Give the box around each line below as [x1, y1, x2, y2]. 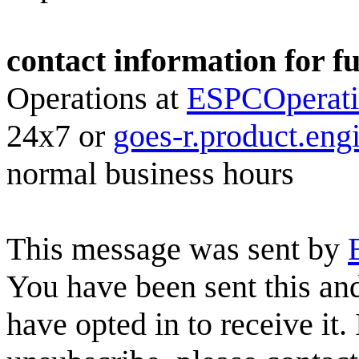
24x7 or [6, 118, 113, 154]
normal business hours [6, 155, 294, 192]
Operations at [6, 80, 187, 116]
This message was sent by [6, 231, 348, 267]
